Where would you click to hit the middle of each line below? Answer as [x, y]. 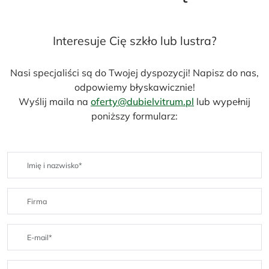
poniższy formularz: [134, 116]
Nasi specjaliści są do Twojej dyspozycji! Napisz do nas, [134, 72]
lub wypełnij [222, 101]
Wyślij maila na [55, 101]
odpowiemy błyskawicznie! [134, 87]
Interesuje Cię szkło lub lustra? [134, 40]
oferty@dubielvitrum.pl [142, 101]
